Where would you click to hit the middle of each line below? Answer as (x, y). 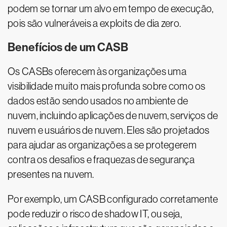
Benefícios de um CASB (68, 48)
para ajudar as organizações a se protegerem (102, 145)
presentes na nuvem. (51, 175)
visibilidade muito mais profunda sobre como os (107, 86)
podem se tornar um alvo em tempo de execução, (111, 9)
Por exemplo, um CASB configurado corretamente (113, 199)
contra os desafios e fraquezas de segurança (101, 160)
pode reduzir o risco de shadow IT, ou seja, (95, 214)
